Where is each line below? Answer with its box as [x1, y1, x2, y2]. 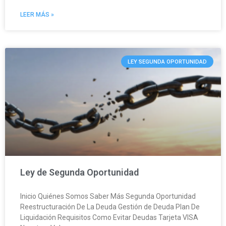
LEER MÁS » [20, 11, 54, 19]
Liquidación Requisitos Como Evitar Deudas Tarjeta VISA [20, 213, 198, 222]
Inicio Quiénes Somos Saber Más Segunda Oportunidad [20, 192, 196, 201]
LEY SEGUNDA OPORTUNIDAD [127, 58, 207, 65]
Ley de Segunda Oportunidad [20, 167, 139, 178]
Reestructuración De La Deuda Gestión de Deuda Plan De [20, 203, 200, 211]
